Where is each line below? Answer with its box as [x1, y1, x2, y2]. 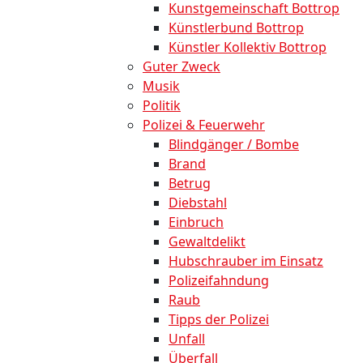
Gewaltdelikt [169, 233, 246, 251]
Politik [143, 96, 181, 115]
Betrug [169, 174, 211, 193]
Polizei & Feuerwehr [143, 116, 265, 135]
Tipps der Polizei [169, 310, 269, 329]
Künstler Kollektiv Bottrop [169, 38, 327, 57]
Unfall [169, 330, 205, 348]
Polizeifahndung [169, 271, 269, 290]
